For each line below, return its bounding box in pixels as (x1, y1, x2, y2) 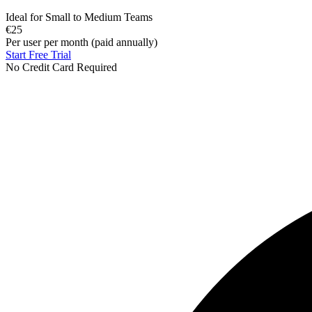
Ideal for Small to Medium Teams (6, 10, 153, 23)
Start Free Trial (6, 48, 71, 61)
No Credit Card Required (6, 61, 117, 73)
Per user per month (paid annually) (6, 36, 157, 48)
